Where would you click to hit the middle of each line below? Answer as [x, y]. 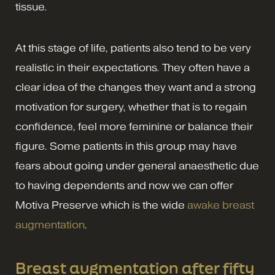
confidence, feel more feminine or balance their [134, 127]
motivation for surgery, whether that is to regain [131, 107]
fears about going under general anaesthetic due [137, 166]
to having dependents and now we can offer [124, 186]
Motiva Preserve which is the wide [101, 205]
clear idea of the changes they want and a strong [136, 87]
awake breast [221, 205]
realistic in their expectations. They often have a [133, 68]
